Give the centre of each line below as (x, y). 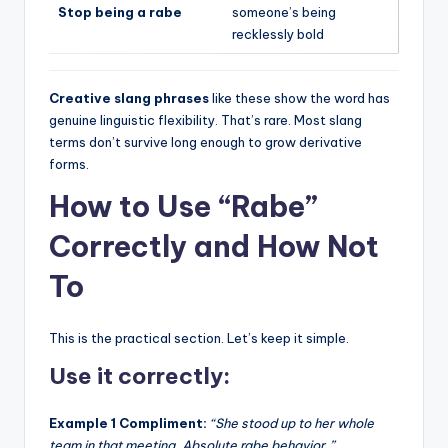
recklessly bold (278, 33)
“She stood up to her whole (292, 422)
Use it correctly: (139, 375)
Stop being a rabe (120, 11)
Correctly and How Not (214, 246)
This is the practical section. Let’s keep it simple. (199, 337)
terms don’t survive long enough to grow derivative (205, 141)
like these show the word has (299, 97)
